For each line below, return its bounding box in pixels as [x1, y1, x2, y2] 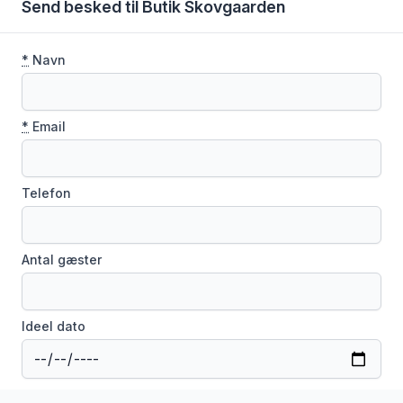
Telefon [22, 185, 71, 201]
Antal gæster [22, 252, 102, 268]
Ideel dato [22, 318, 85, 335]
